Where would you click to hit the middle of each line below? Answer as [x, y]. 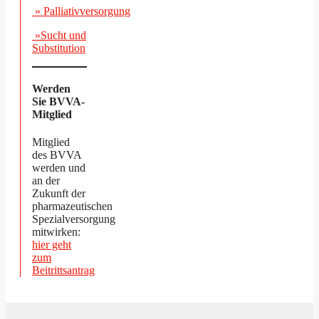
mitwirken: [56, 232]
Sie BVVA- [58, 102]
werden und [59, 168]
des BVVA [57, 155]
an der [46, 181]
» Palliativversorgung [83, 11]
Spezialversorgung [74, 219]
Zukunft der [59, 194]
